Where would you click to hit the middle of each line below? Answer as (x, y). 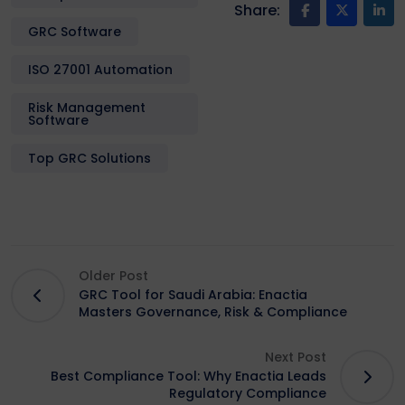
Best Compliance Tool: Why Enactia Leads (188, 376)
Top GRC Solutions (89, 158)
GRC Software (75, 31)
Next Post (296, 357)
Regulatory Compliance (248, 393)
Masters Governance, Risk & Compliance (213, 312)
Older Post (113, 276)
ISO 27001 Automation (100, 69)
